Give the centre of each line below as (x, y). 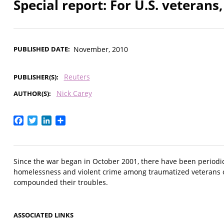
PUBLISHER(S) (35, 77)
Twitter (51, 120)
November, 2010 (100, 49)
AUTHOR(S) (31, 94)
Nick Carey (74, 93)
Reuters (77, 77)
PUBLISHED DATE (41, 49)
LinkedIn (67, 120)
